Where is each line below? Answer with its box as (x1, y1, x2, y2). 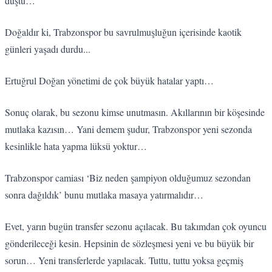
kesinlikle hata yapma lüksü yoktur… (5, 139, 153, 152)
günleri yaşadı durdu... (5, 42, 93, 55)
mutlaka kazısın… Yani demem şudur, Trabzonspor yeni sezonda (5, 122, 252, 135)
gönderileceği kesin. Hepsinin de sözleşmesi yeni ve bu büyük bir (5, 236, 254, 250)
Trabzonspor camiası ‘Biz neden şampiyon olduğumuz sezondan (5, 171, 251, 184)
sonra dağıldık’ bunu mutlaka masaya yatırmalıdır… (5, 188, 206, 201)
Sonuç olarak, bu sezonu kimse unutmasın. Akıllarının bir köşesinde (5, 105, 265, 118)
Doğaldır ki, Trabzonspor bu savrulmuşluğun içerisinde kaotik (5, 25, 242, 38)
